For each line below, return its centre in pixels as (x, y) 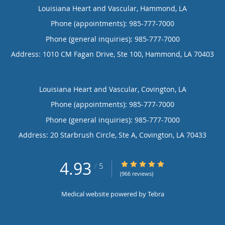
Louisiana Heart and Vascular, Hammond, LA (113, 8)
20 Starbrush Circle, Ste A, (95, 135)
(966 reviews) (137, 174)
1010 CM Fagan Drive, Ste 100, (94, 54)
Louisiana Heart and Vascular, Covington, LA (113, 89)
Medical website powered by (104, 194)
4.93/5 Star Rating (150, 164)
